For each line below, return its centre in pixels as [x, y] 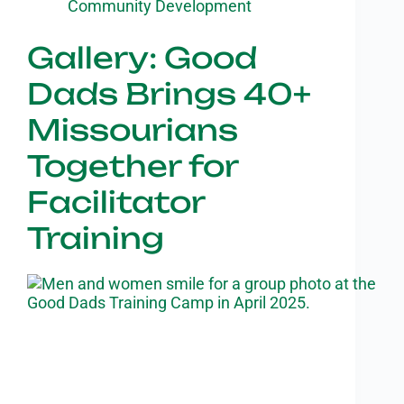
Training [96, 238]
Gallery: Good [142, 57]
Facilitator [116, 202]
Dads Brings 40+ [169, 93]
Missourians [133, 129]
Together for [133, 165]
